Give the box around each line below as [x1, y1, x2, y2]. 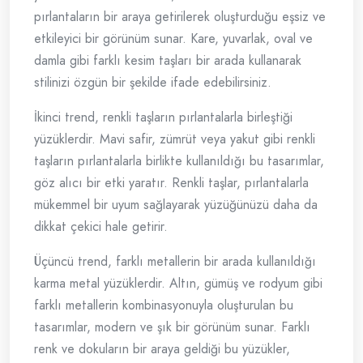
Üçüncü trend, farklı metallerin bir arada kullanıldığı [34, 252, 316, 271]
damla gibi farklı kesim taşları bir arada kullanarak [34, 51, 301, 70]
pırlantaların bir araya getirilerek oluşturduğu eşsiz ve [34, 7, 326, 27]
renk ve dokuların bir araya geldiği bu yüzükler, [34, 340, 290, 359]
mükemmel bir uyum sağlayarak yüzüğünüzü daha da [34, 195, 318, 215]
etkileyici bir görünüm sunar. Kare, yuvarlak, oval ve [34, 29, 313, 49]
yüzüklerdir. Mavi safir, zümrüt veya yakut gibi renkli [34, 130, 315, 149]
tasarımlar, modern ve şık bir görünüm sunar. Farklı [34, 318, 310, 337]
